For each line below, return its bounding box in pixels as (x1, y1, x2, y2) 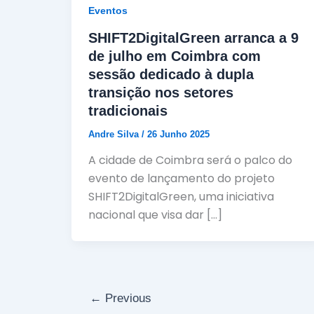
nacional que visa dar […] (88, 207, 222, 224)
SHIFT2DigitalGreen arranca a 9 (88, 29, 299, 46)
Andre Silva (88, 128, 142, 139)
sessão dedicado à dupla (88, 66, 254, 82)
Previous (101, 292, 151, 306)
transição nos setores (88, 84, 233, 100)
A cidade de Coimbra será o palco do (88, 152, 292, 169)
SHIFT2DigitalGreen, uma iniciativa (88, 189, 274, 205)
